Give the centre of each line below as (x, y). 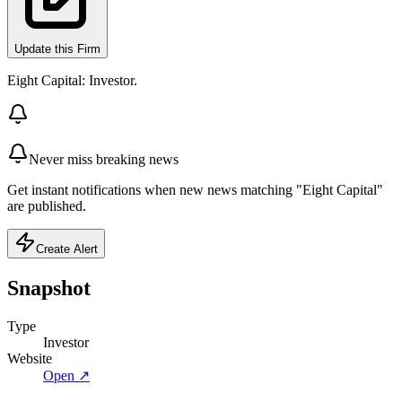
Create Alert (67, 249)
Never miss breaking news (104, 159)
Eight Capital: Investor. (72, 80)
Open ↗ (66, 375)
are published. (47, 205)
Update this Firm (57, 48)
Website (30, 358)
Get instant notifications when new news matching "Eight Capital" (195, 189)
